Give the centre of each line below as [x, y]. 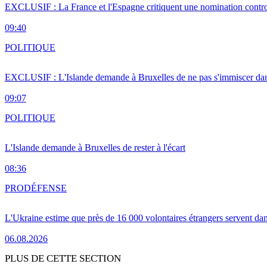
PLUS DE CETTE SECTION [63, 259]
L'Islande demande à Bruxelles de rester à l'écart [95, 148]
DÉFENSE [45, 188]
